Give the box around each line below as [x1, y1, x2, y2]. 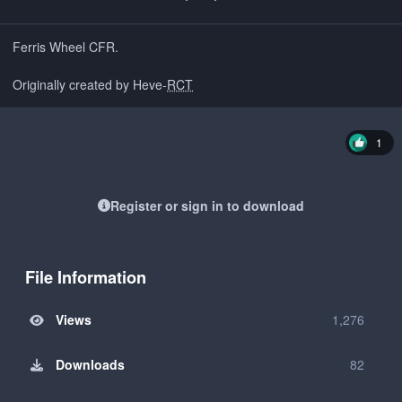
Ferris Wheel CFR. [13, 38, 118, 57]
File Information [25, 265, 146, 289]
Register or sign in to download [110, 197, 304, 214]
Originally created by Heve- [13, 75, 167, 94]
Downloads [55, 354, 125, 373]
